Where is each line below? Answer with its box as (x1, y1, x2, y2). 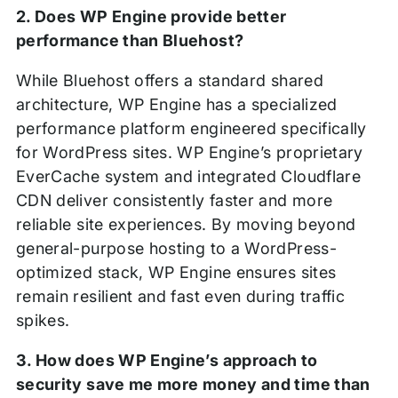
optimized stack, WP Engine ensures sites (15, 263, 337, 283)
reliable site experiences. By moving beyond (15, 215, 356, 235)
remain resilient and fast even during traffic (15, 287, 346, 306)
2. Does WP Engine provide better (15, 7, 287, 27)
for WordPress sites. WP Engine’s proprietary (15, 143, 363, 163)
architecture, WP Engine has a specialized (15, 95, 338, 115)
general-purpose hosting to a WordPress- (15, 239, 337, 259)
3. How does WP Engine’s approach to (15, 351, 318, 370)
